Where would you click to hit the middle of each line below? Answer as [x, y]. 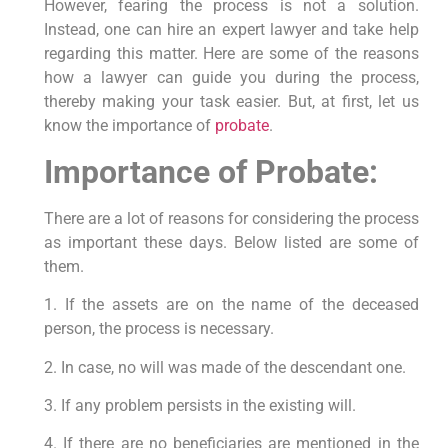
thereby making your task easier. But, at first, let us [231, 102]
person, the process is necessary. [158, 329]
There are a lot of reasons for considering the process [231, 218]
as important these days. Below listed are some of [231, 242]
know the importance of [127, 126]
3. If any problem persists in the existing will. [199, 405]
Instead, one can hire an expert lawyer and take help [231, 30]
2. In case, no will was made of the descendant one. [224, 367]
